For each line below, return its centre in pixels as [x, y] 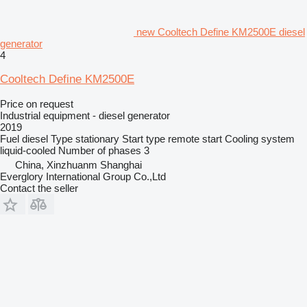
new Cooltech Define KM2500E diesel [221, 32]
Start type [144, 139]
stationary [97, 139]
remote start [195, 139]
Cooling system [260, 139]
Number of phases [100, 150]
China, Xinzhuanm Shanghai [78, 165]
